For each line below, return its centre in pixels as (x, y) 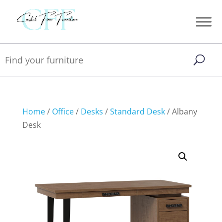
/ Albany (181, 111)
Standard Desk (137, 111)
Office (63, 111)
